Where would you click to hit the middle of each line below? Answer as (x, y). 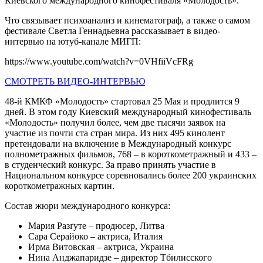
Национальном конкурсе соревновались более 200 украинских (131, 175)
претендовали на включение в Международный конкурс (118, 143)
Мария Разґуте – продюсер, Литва (96, 225)
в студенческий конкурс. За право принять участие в (110, 164)
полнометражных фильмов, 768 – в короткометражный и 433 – (131, 154)
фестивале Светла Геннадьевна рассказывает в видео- (112, 31)
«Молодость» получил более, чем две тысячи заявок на (115, 122)
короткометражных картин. (60, 186)
